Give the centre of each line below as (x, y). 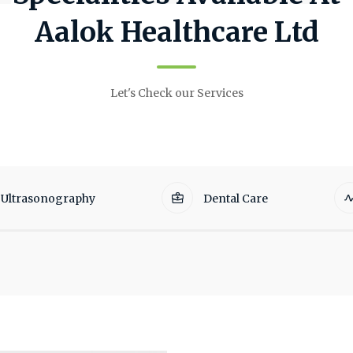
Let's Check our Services (176, 93)
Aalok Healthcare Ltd (176, 32)
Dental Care (234, 199)
